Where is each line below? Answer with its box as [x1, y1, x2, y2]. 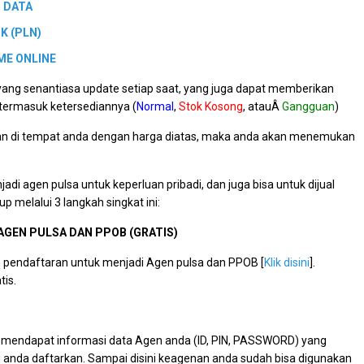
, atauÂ [243, 99, 283, 113]
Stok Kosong [179, 99, 244, 113]
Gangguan [282, 99, 336, 113]
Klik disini [264, 255, 310, 269]
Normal [136, 99, 175, 113]
